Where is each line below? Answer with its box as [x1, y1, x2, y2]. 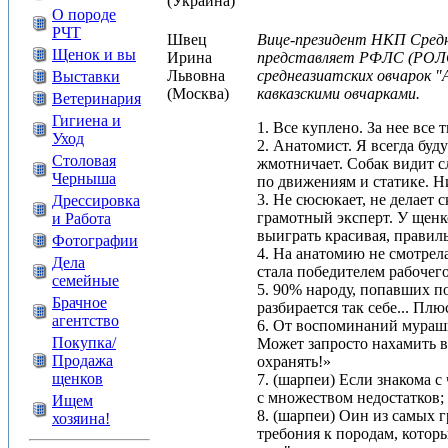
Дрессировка [52, 192, 140, 209]
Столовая [52, 152, 116, 169]
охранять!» [257, 353, 331, 370]
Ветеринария [52, 90, 141, 107]
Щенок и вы [52, 46, 136, 63]
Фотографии [52, 232, 138, 249]
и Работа [52, 210, 111, 227]
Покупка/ [52, 334, 116, 351]
